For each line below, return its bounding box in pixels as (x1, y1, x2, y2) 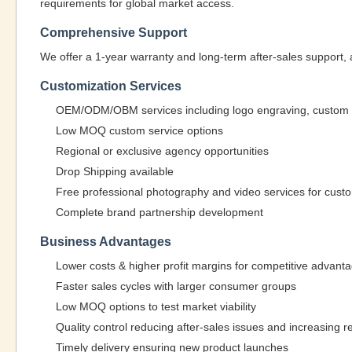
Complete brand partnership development (56, 206, 263, 218)
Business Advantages (40, 235, 171, 248)
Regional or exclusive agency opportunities (56, 145, 269, 157)
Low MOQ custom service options (56, 124, 223, 137)
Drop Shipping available (56, 165, 174, 178)
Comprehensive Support (40, 26, 187, 39)
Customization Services (40, 79, 181, 93)
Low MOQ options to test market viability (56, 300, 256, 313)
